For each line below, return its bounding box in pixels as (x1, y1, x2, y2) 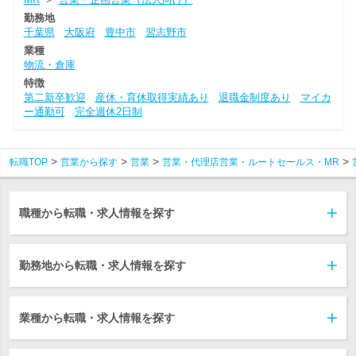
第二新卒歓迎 (23, 91, 86, 103)
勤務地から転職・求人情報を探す (19, 258, 186, 272)
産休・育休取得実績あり (95, 91, 209, 103)
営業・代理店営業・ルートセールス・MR (162, 157, 339, 168)
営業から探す (60, 157, 118, 168)
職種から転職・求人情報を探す (19, 206, 175, 219)
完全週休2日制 (74, 105, 142, 118)
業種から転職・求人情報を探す (19, 311, 175, 324)
